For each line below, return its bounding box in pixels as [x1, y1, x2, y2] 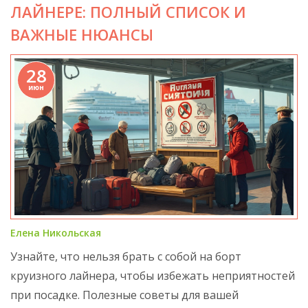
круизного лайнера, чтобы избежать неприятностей [10, 268, 295, 284]
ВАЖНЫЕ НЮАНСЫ [10, 24, 153, 45]
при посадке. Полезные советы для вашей [10, 287, 239, 303]
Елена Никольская [10, 226, 101, 240]
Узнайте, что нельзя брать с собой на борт [10, 249, 241, 265]
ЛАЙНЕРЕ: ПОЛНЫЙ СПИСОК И [10, 1, 246, 22]
